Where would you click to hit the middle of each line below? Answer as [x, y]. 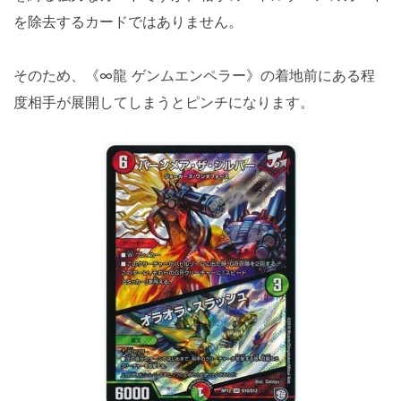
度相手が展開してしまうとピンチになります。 [164, 102]
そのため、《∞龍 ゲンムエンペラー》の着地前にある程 [194, 75]
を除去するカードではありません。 [128, 21]
